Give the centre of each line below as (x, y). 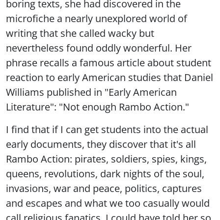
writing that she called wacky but (80, 33)
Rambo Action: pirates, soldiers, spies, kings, (106, 159)
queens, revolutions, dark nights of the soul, (105, 174)
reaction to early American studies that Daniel (110, 77)
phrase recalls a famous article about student (109, 63)
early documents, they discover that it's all (101, 144)
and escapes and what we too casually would (108, 203)
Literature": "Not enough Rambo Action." (97, 107)
